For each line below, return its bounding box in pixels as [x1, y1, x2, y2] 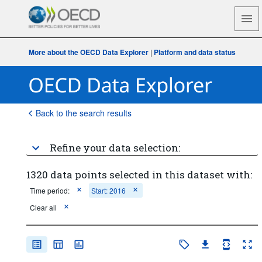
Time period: [29, 185, 70, 195]
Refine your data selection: [49, 141, 180, 154]
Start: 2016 [91, 185, 126, 195]
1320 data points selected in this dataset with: [26, 168, 252, 181]
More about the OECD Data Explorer [29, 47, 149, 57]
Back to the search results [36, 107, 132, 119]
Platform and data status [154, 47, 236, 57]
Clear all [29, 202, 57, 212]
